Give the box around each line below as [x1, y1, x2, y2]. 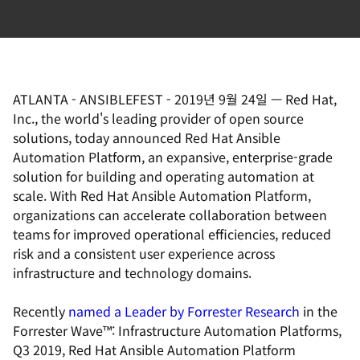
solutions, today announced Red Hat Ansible [13, 128, 280, 147]
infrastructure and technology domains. [13, 263, 255, 282]
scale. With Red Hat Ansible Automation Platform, [13, 186, 311, 205]
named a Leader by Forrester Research [68, 301, 300, 321]
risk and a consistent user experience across [13, 243, 275, 263]
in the [300, 301, 337, 321]
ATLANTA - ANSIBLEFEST [13, 89, 163, 108]
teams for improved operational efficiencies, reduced [13, 224, 331, 243]
